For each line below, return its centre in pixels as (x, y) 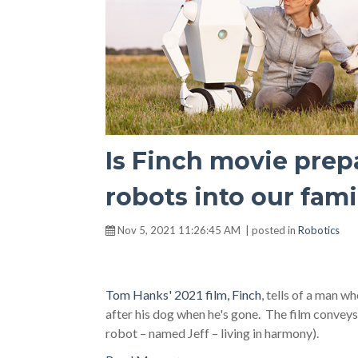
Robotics (319, 230)
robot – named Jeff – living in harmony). (212, 333)
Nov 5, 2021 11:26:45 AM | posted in (207, 230)
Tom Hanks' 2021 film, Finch (183, 294)
